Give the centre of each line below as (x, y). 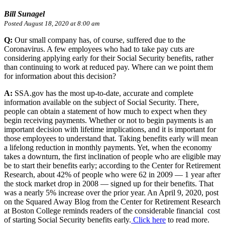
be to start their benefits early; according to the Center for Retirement (112, 166)
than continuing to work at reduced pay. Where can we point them (108, 67)
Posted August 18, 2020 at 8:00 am (52, 24)
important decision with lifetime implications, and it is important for (110, 130)
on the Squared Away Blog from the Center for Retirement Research (112, 202)
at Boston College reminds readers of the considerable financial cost (112, 211)
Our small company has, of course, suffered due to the (99, 40)
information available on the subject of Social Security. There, (101, 102)
